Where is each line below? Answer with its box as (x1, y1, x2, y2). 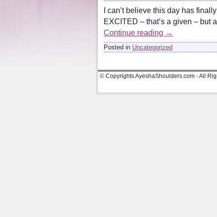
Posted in (104, 43, 130, 51)
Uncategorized (132, 43, 172, 51)
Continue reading (104, 28, 165, 37)
